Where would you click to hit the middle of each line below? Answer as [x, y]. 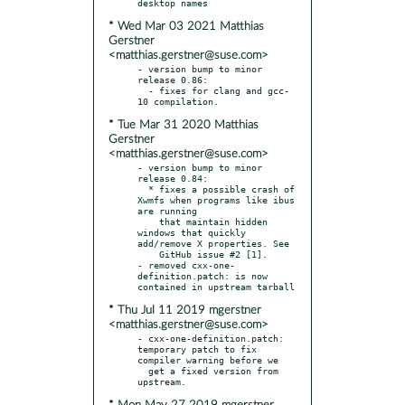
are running [167, 210]
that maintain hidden [148, 221]
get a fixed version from [143, 370]
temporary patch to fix [197, 348]
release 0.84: [173, 178]
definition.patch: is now [202, 275]
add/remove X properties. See [213, 243]
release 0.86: [173, 79]
